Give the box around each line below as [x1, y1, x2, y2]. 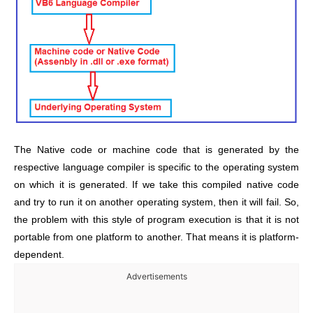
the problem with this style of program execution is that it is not [14, 214, 299, 225]
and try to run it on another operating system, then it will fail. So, [14, 196, 299, 208]
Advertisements [126, 270, 187, 282]
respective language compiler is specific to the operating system [14, 161, 299, 173]
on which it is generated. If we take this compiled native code [14, 179, 299, 190]
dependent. [14, 249, 64, 260]
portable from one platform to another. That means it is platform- [14, 231, 299, 242]
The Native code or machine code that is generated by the [14, 144, 299, 155]
